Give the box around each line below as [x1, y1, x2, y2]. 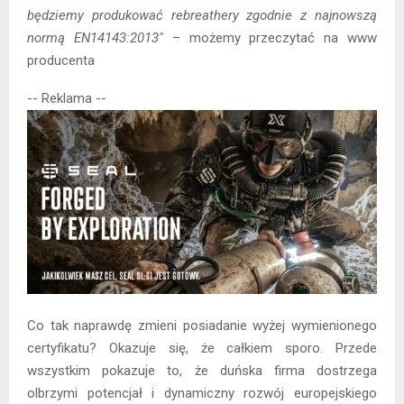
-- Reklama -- [27, 90, 106, 107]
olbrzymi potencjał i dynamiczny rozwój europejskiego [27, 384, 377, 401]
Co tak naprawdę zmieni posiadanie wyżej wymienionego [27, 317, 377, 334]
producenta [27, 52, 95, 69]
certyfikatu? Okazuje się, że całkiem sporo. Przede [27, 339, 377, 356]
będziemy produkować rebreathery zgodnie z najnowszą [27, 7, 377, 24]
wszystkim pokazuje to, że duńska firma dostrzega [27, 362, 377, 379]
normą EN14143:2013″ [27, 30, 163, 47]
